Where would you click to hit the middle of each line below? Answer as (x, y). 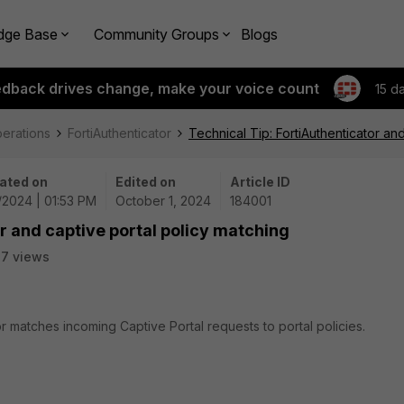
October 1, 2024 (163, 201)
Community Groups (156, 34)
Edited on (146, 182)
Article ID (260, 182)
